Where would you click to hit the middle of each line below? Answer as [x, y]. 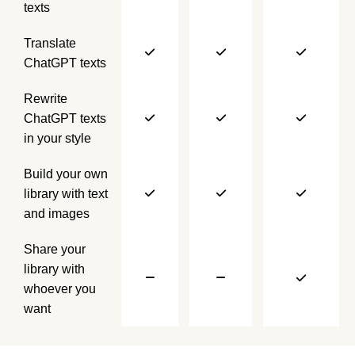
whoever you [60, 289]
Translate [50, 44]
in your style [57, 139]
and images [57, 214]
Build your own [66, 174]
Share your [55, 250]
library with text [66, 194]
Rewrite [46, 99]
